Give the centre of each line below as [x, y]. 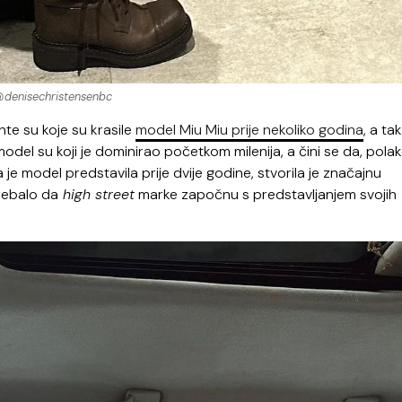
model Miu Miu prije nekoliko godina [249, 130]
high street [96, 195]
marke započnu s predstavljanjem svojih [266, 195]
